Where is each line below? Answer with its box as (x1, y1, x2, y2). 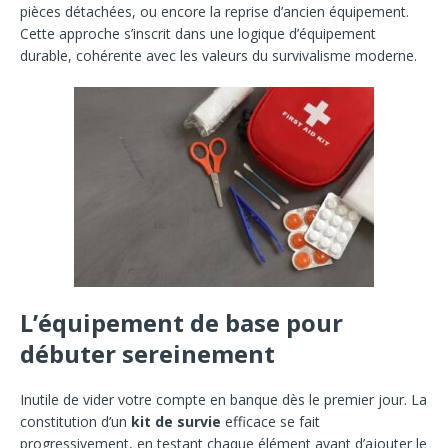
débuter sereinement (20, 336, 275, 370)
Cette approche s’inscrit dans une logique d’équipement (20, 23, 376, 43)
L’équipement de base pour (20, 305, 343, 339)
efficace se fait (221, 411, 320, 431)
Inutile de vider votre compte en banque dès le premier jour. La (20, 389, 427, 409)
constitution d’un (20, 411, 131, 431)
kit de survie (131, 411, 221, 431)
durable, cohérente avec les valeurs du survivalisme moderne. (20, 45, 417, 65)
